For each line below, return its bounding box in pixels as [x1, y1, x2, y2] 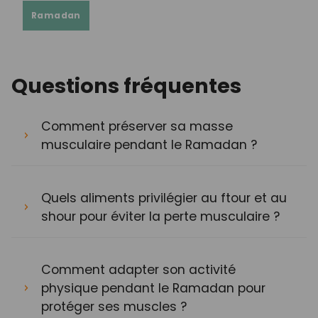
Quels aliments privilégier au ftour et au [41, 189, 287, 207]
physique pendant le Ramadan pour [41, 279, 265, 297]
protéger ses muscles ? [41, 297, 187, 315]
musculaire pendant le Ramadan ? [41, 136, 257, 153]
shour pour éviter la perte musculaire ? [41, 207, 280, 225]
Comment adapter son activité [41, 261, 236, 278]
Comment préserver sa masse [41, 117, 233, 135]
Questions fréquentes [11, 71, 241, 100]
